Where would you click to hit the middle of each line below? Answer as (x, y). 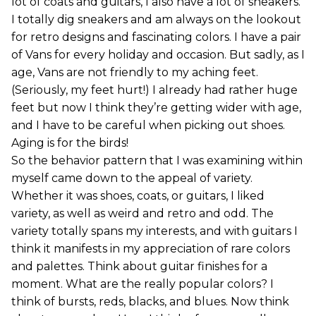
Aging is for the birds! (70, 142)
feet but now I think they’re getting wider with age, (156, 107)
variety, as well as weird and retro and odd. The (142, 213)
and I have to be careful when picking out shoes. (148, 125)
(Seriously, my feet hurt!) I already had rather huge (154, 90)
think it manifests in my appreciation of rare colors (151, 248)
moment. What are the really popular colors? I (142, 284)
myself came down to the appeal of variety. (132, 178)
